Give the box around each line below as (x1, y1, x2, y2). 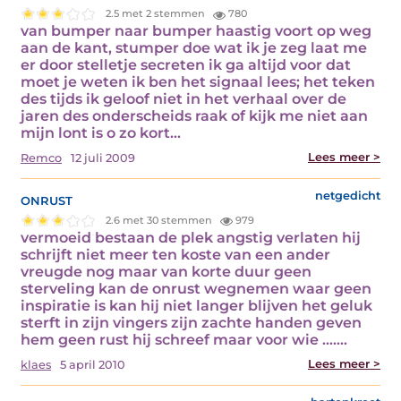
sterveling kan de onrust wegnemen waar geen (21, 279, 371, 297)
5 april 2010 (60, 357, 125, 371)
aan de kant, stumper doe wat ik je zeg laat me (21, 38, 367, 56)
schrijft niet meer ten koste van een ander (21, 245, 330, 263)
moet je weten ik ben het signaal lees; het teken (21, 73, 375, 90)
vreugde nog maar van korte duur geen (21, 262, 311, 280)
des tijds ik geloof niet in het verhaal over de (21, 90, 346, 107)
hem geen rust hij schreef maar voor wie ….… (21, 330, 347, 348)
